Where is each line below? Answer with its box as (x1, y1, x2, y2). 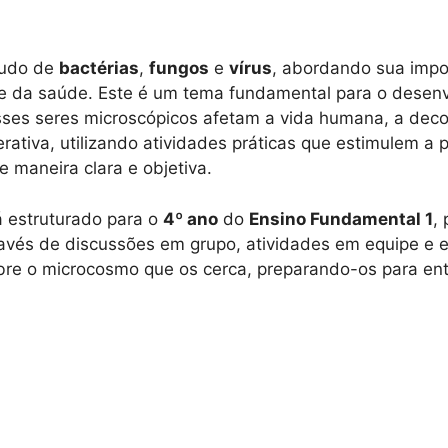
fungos (149, 58, 209, 79)
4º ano (163, 208, 218, 229)
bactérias (59, 58, 139, 79)
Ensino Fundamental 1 (249, 208, 433, 229)
